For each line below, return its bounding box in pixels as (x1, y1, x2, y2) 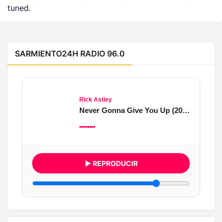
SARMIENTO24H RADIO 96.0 (15, 48, 125, 58)
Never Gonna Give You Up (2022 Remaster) (182, 106, 190, 114)
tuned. (7, 2, 31, 13)
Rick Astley (79, 96, 112, 103)
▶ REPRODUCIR (84, 159, 138, 167)
